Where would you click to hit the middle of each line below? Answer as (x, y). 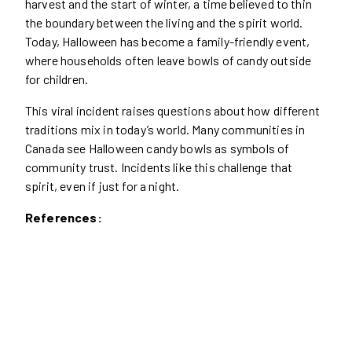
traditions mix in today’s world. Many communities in (165, 129)
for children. (57, 79)
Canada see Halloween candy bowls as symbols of (158, 148)
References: (64, 217)
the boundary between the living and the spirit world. (164, 22)
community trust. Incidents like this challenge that (159, 167)
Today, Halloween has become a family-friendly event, (168, 41)
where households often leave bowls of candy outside (169, 60)
